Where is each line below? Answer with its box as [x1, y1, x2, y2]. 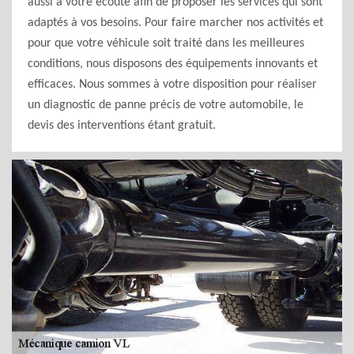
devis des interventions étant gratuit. [28, 119, 216, 132]
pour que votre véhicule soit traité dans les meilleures [28, 37, 304, 50]
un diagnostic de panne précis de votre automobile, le [28, 99, 303, 111]
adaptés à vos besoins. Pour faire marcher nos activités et [28, 17, 323, 29]
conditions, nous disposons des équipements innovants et [28, 58, 318, 70]
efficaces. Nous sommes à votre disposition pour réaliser [28, 78, 317, 91]
